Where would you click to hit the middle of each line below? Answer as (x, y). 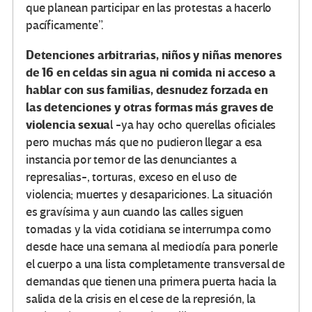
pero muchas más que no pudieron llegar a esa (144, 142)
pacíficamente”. (65, 25)
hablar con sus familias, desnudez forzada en (147, 90)
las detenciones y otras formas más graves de (150, 107)
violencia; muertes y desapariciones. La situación (149, 194)
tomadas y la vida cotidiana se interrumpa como (149, 229)
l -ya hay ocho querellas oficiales (193, 125)
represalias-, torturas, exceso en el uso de (132, 177)
